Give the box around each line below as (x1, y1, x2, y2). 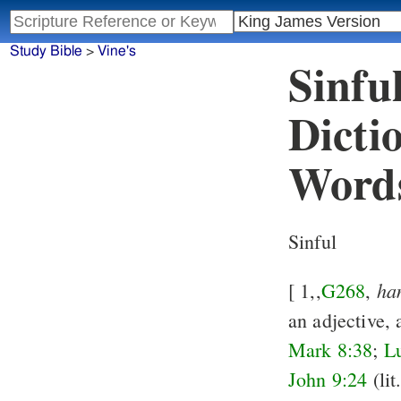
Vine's (97, 44, 136, 59)
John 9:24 (288, 366, 368, 393)
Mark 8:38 (288, 337, 373, 363)
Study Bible (9, 44, 82, 59)
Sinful (288, 228, 337, 255)
